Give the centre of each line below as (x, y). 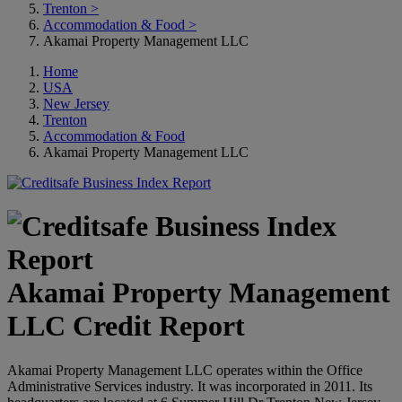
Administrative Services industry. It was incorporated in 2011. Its (190, 386)
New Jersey (76, 104)
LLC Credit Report (126, 326)
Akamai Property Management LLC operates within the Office (185, 370)
